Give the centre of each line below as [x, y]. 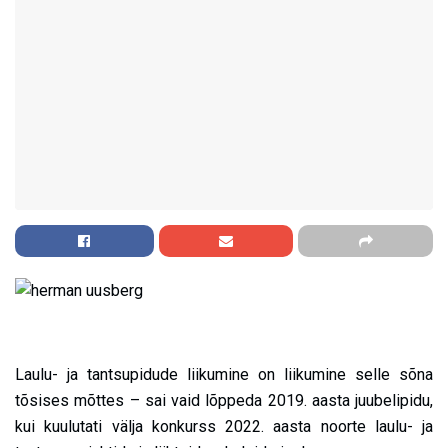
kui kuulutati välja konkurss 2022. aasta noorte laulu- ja [224, 427]
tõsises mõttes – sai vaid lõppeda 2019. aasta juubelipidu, [224, 401]
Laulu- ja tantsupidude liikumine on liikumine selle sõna [224, 375]
